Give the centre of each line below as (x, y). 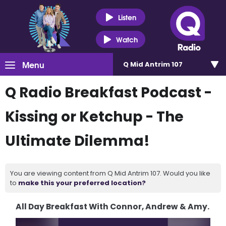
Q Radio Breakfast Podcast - (108, 93)
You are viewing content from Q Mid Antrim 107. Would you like (110, 173)
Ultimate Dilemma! (77, 141)
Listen (127, 17)
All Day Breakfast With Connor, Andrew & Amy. (113, 207)
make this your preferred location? (82, 183)
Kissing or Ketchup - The (94, 117)
